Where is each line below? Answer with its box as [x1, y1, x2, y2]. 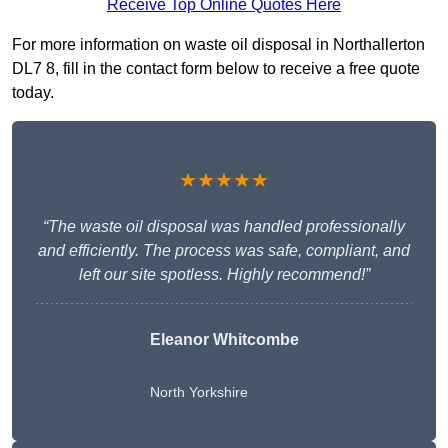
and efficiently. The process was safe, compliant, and [38, 242, 410, 260]
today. [12, 84, 54, 102]
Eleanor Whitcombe [149, 331, 299, 349]
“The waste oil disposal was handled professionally [43, 218, 405, 236]
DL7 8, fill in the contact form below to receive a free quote [12, 60, 420, 78]
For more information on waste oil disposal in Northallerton [12, 36, 425, 54]
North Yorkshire [149, 384, 248, 401]
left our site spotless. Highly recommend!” [78, 266, 370, 284]
